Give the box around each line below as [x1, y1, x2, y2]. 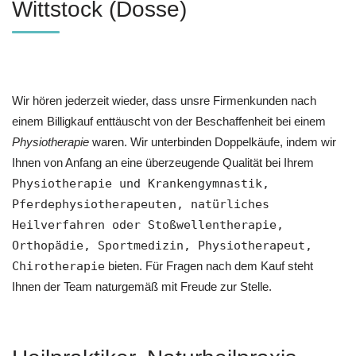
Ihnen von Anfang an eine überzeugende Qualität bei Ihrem [12, 156, 314, 170]
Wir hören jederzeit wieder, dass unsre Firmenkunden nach [12, 94, 316, 108]
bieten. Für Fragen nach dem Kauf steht [105, 259, 313, 273]
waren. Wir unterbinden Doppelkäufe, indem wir [89, 135, 336, 149]
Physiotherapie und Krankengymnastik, [12, 176, 269, 192]
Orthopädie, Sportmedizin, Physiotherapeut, [12, 238, 312, 253]
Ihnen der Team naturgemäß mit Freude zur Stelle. [12, 280, 272, 294]
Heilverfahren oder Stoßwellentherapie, [12, 218, 284, 233]
